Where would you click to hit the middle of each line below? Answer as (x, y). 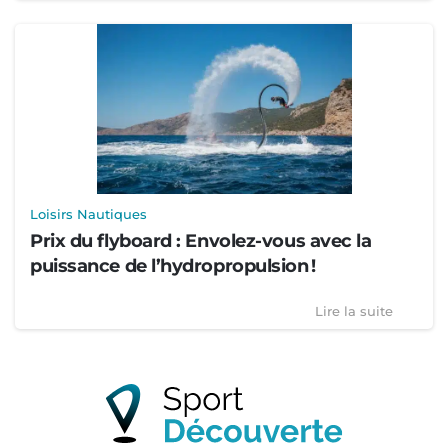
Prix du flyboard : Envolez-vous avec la (201, 241)
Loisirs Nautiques (88, 214)
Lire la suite (354, 311)
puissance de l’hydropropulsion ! (173, 266)
